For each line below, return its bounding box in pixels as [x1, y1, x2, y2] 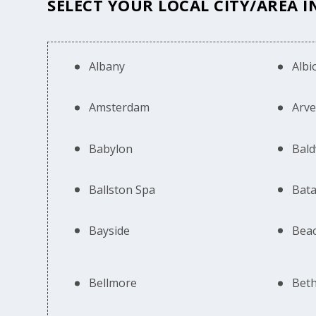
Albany [89, 59, 126, 75]
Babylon [89, 140, 133, 157]
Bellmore [89, 275, 138, 291]
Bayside [89, 222, 130, 238]
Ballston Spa [89, 181, 156, 197]
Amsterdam [89, 99, 150, 116]
